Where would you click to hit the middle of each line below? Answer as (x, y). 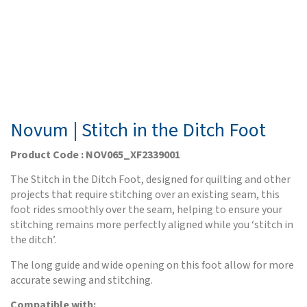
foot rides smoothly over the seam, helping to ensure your (146, 210)
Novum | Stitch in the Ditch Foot (138, 130)
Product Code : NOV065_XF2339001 (95, 155)
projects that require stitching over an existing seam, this (145, 195)
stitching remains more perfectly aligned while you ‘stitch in (152, 225)
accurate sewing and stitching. (82, 280)
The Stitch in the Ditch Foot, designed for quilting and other (150, 180)
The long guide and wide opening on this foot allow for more (152, 265)
